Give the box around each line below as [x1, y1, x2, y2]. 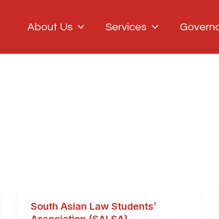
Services [106, 21, 147, 33]
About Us [27, 21, 73, 33]
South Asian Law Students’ [30, 200, 156, 212]
